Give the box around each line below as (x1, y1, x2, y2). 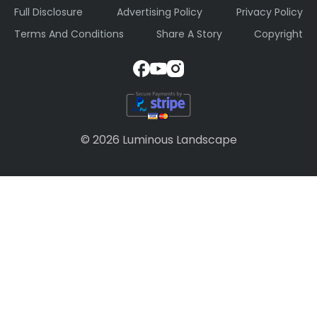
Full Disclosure (14, 5, 83, 20)
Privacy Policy (236, 5, 303, 20)
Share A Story (156, 27, 222, 42)
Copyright (254, 27, 303, 42)
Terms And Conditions (14, 27, 124, 42)
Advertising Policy (117, 5, 202, 20)
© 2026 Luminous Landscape (80, 131, 237, 148)
